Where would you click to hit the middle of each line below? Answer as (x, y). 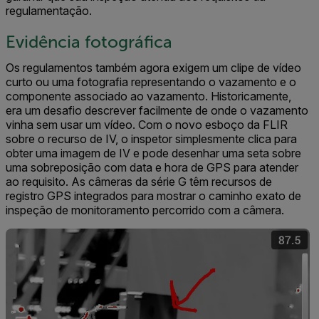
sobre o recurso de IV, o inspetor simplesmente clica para (151, 139)
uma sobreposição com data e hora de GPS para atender (152, 168)
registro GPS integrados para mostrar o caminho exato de (153, 196)
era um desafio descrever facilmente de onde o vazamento (157, 111)
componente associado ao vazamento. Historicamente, (148, 96)
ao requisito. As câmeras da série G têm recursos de (139, 182)
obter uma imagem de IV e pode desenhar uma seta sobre (153, 153)
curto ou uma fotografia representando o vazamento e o (151, 82)
